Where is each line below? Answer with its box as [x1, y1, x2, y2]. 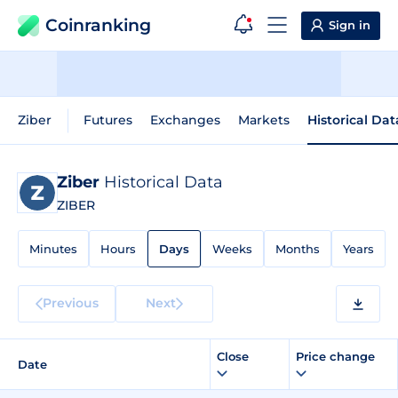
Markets [238, 112, 290, 128]
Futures [84, 112, 132, 128]
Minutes [29, 242, 77, 256]
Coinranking [45, 15, 151, 36]
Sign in [329, 18, 370, 32]
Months [275, 242, 320, 256]
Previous [42, 294, 99, 311]
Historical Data [104, 172, 223, 192]
